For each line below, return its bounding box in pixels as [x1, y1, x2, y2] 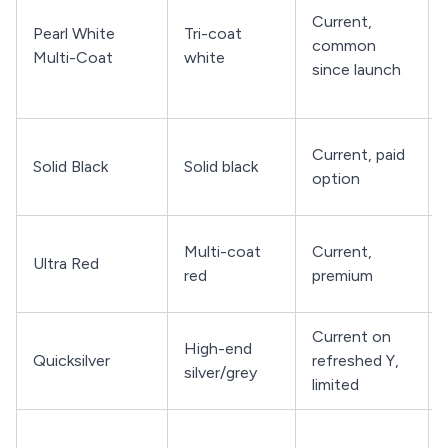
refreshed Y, [312, 351, 399, 370]
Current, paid [312, 145, 405, 164]
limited [312, 375, 359, 394]
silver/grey [184, 363, 257, 382]
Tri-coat [184, 24, 242, 43]
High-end [184, 339, 252, 358]
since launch [312, 60, 401, 79]
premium [312, 266, 373, 285]
